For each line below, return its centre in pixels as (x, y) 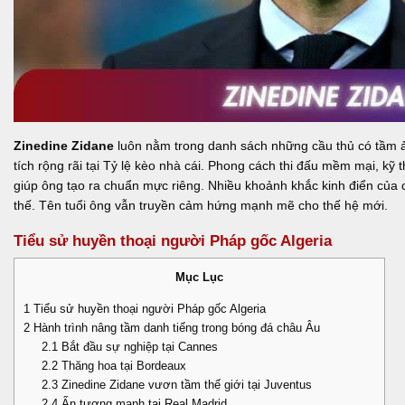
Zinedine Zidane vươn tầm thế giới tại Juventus (184, 384)
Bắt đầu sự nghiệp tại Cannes (137, 346)
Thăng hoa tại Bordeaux (122, 365)
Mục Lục (199, 278)
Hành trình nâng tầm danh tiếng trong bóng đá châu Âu (175, 327)
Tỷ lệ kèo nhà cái (152, 165)
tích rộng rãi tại (58, 165)
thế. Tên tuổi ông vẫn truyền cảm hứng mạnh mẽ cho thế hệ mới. (201, 205)
